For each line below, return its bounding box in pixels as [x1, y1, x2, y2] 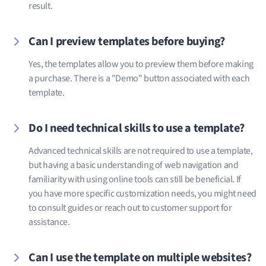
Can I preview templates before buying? [28, 33, 225, 50]
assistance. [28, 215, 70, 229]
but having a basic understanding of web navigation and [28, 158, 239, 172]
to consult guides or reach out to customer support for [28, 201, 232, 214]
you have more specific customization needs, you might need [28, 186, 256, 200]
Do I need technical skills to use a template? [28, 119, 245, 137]
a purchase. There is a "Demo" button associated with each [28, 71, 250, 85]
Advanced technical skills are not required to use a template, [28, 144, 253, 157]
